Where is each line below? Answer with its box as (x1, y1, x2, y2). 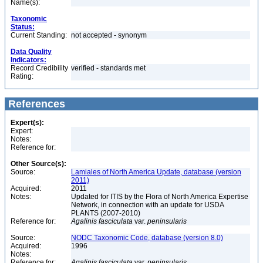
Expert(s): (11, 119, 44, 127)
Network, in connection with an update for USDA (71, 201, 224, 209)
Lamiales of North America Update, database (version (71, 168, 241, 176)
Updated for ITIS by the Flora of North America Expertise (71, 193, 248, 201)
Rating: (11, 72, 33, 80)
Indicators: (11, 56, 46, 64)
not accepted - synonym (71, 31, 149, 39)
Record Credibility (11, 64, 68, 72)
